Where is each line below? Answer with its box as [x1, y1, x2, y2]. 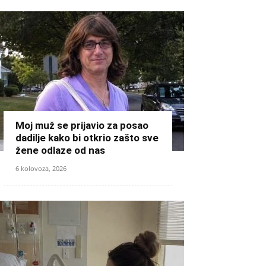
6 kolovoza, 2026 [15, 164, 66, 173]
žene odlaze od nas [15, 144, 105, 156]
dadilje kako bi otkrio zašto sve [15, 132, 159, 144]
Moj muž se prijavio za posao [15, 119, 148, 131]
